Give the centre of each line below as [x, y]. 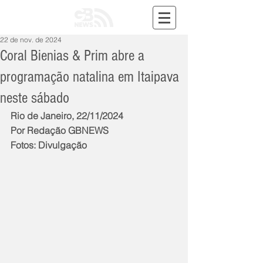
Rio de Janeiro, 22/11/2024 [67, 116]
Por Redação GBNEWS [60, 130]
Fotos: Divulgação [49, 145]
